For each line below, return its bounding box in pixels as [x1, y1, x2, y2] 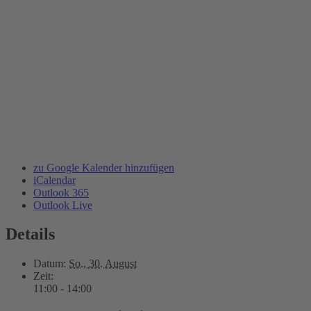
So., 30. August [69, 258, 137, 270]
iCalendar [33, 174, 76, 186]
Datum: [33, 258, 66, 270]
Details [6, 225, 55, 244]
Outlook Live [33, 199, 92, 211]
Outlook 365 [33, 186, 89, 199]
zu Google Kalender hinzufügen [33, 161, 174, 174]
